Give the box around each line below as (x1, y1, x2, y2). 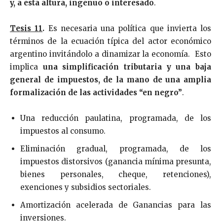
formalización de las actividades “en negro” (10, 87, 182, 97)
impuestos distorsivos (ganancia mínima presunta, (20, 156, 211, 166)
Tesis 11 (10, 23, 43, 33)
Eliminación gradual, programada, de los (20, 144, 211, 153)
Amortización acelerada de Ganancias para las (20, 200, 211, 210)
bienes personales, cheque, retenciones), (20, 169, 211, 179)
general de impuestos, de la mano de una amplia (10, 74, 211, 84)
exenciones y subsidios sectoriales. (20, 182, 151, 192)
